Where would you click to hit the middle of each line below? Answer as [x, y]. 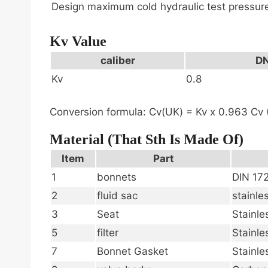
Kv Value [78, 41]
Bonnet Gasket [133, 252]
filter [108, 233]
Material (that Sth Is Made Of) [147, 140]
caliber [118, 60]
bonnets [117, 177]
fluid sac [117, 196]
